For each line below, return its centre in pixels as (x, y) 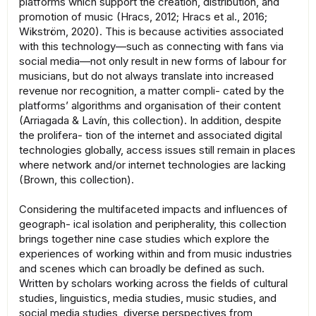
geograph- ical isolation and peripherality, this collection (153, 224)
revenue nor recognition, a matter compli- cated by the (152, 91)
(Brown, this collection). (77, 180)
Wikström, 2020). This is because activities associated (151, 32)
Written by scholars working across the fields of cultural (153, 284)
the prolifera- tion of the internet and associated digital (151, 135)
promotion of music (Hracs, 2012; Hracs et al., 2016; (143, 17)
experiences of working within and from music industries (156, 254)
